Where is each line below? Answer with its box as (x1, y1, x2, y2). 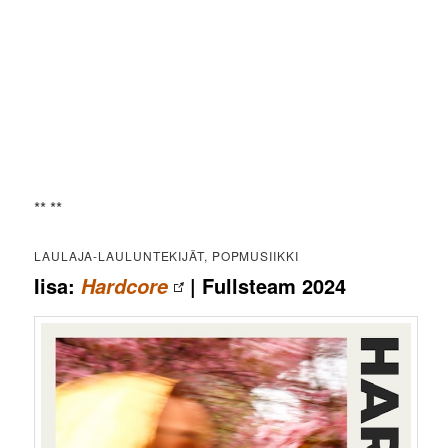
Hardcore (81, 272, 169, 301)
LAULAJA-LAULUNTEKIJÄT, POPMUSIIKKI (34, 247, 299, 265)
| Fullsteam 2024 (184, 271, 347, 301)
